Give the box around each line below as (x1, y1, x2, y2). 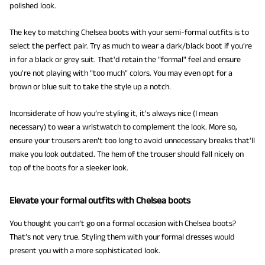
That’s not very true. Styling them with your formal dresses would (9, 231, 235, 241)
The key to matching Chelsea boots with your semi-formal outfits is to (9, 27, 249, 37)
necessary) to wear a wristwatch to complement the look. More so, (9, 122, 237, 132)
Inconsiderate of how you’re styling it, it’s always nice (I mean (9, 108, 218, 118)
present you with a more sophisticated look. (9, 245, 160, 255)
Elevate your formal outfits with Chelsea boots (9, 195, 190, 205)
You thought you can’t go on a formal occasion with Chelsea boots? (9, 218, 236, 228)
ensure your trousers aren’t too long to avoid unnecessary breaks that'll (9, 135, 255, 146)
